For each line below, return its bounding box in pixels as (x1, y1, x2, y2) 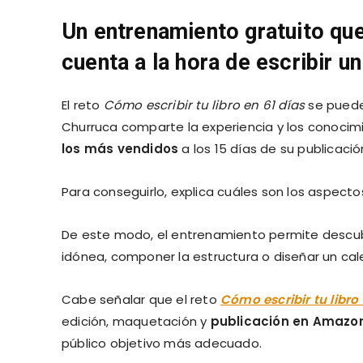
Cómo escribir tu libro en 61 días (103, 96, 309, 113)
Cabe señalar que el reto (62, 290, 220, 308)
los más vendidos (62, 139, 179, 157)
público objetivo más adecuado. (62, 334, 262, 352)
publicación (210, 312, 289, 330)
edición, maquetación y (62, 312, 211, 330)
